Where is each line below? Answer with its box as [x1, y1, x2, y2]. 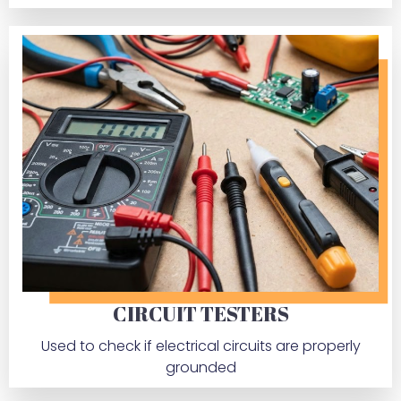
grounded [165, 357, 236, 378]
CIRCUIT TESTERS [112, 300, 289, 328]
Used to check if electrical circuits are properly [40, 336, 361, 356]
